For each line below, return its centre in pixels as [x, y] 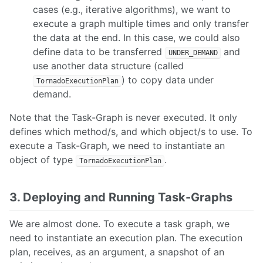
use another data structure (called [108, 65]
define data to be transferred [99, 51]
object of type [43, 159]
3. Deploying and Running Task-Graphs [121, 197]
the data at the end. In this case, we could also [136, 37]
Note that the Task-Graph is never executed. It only [123, 117]
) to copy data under [168, 80]
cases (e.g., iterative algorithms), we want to [132, 9]
